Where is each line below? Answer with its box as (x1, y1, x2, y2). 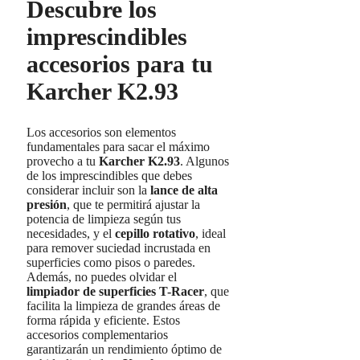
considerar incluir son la (27, 183, 150, 198)
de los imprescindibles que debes (27, 169, 192, 183)
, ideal (195, 227, 226, 241)
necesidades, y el (27, 227, 115, 241)
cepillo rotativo (115, 227, 195, 241)
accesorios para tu (27, 51, 213, 78)
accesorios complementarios (27, 328, 168, 342)
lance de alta (150, 183, 218, 198)
